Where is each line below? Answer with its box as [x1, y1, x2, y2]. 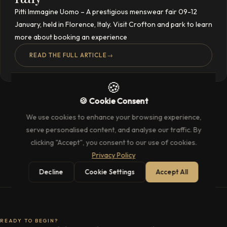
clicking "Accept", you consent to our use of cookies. [30, 138, 197, 147]
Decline [39, 168, 64, 176]
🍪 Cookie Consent [79, 96, 148, 106]
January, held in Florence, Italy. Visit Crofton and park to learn [15, 20, 212, 29]
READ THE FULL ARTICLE [29, 51, 107, 59]
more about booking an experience [15, 32, 127, 42]
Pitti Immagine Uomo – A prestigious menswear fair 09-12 [15, 7, 197, 16]
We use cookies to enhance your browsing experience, [26, 112, 201, 122]
